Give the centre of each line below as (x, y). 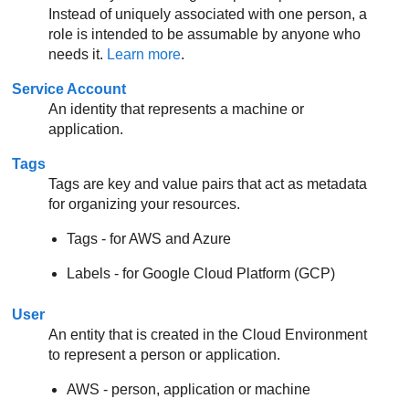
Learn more (144, 55)
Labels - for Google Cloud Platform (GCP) (201, 274)
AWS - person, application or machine (189, 389)
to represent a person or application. (165, 354)
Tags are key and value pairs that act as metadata (208, 184)
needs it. (78, 55)
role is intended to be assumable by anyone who (205, 35)
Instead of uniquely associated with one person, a (208, 15)
